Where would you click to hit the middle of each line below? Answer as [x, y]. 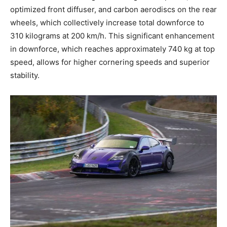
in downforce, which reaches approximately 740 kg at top [112, 49]
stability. [25, 75]
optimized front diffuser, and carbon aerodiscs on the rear [113, 10]
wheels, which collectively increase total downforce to [107, 23]
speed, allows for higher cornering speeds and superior [110, 62]
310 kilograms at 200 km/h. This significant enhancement [112, 36]
